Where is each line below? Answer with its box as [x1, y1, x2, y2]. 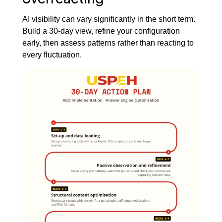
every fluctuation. [22, 50, 82, 59]
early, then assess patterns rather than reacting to [22, 38, 194, 48]
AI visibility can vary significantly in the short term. [22, 14, 195, 24]
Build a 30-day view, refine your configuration [22, 26, 180, 36]
